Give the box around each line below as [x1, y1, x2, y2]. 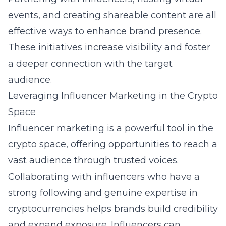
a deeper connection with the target [8, 58, 173, 69]
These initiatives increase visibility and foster [8, 42, 210, 53]
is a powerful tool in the [104, 123, 213, 134]
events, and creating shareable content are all [8, 10, 216, 21]
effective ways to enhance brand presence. [8, 26, 202, 37]
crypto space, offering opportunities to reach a [8, 139, 217, 150]
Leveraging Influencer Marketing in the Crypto [8, 90, 218, 101]
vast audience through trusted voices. [8, 155, 179, 166]
